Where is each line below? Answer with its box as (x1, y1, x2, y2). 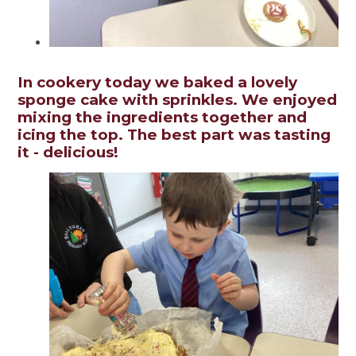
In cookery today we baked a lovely (17, 73, 298, 92)
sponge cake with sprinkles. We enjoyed (17, 91, 338, 110)
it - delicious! (17, 143, 119, 162)
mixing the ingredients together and (17, 108, 308, 127)
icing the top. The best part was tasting (17, 126, 331, 145)
